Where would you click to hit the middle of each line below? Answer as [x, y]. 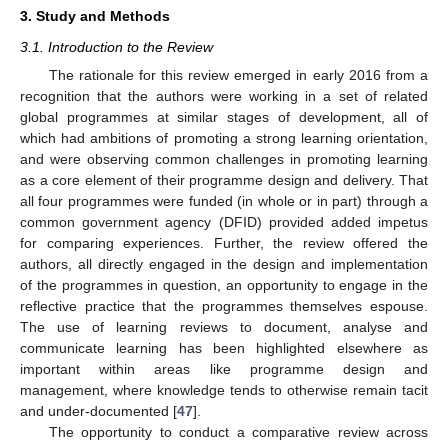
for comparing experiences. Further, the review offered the [224, 242]
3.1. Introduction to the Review [116, 47]
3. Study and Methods [95, 16]
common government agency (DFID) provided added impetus [224, 221]
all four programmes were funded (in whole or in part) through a [224, 200]
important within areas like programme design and [224, 368]
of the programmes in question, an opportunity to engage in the [224, 284]
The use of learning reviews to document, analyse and [224, 326]
